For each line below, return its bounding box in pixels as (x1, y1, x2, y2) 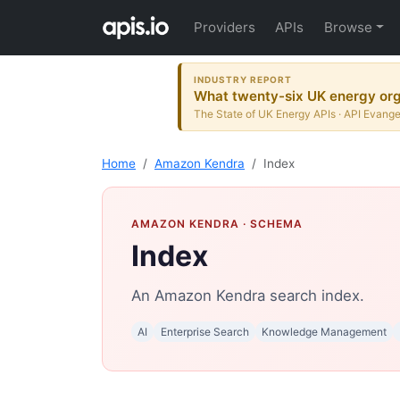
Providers (194, 19, 256, 36)
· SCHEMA (239, 217, 303, 231)
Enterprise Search (160, 324, 249, 338)
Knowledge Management (261, 324, 387, 338)
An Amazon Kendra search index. (131, 287, 364, 305)
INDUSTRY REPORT (194, 73, 293, 85)
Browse (323, 19, 372, 36)
